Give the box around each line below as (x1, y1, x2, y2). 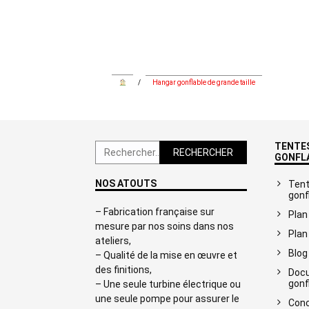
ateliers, (95, 235, 131, 246)
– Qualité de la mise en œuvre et (95, 249, 237, 261)
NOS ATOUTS (95, 177, 157, 189)
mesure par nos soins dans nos (95, 220, 234, 232)
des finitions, (95, 263, 152, 275)
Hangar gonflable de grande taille (152, 78, 256, 86)
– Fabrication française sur (95, 206, 215, 217)
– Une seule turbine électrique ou (95, 278, 241, 290)
